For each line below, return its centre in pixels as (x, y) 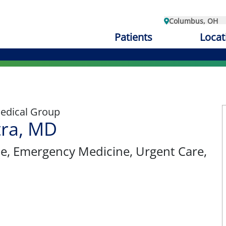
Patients (133, 37)
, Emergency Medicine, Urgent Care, (107, 151)
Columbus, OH (193, 21)
